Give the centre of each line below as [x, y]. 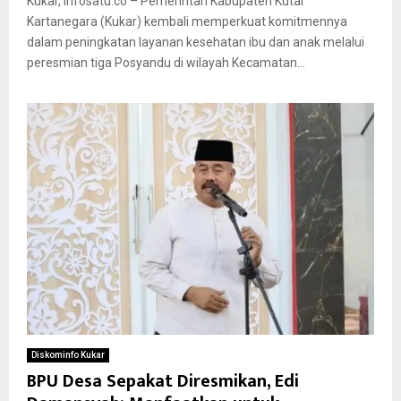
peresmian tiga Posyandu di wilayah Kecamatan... [166, 62]
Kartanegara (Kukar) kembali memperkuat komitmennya [187, 21]
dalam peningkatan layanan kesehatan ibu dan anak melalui [196, 42]
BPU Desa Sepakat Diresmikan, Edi [163, 381]
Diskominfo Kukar [68, 354]
